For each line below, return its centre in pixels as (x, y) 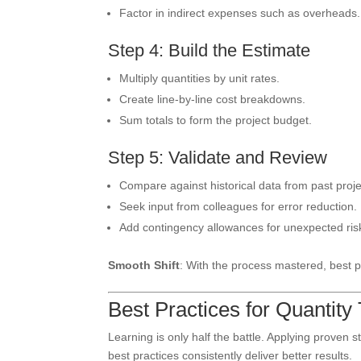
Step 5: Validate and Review (218, 158)
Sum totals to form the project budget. (216, 120)
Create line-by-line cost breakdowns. (213, 99)
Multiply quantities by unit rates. (200, 78)
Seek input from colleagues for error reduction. (239, 206)
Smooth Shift (144, 265)
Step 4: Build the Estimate (210, 50)
